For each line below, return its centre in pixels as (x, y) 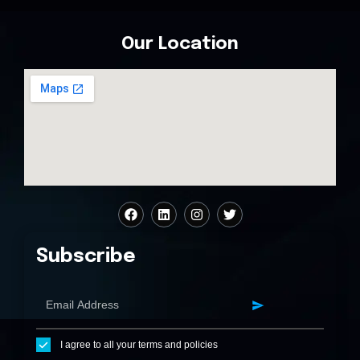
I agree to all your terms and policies (139, 345)
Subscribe (86, 256)
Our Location (180, 44)
